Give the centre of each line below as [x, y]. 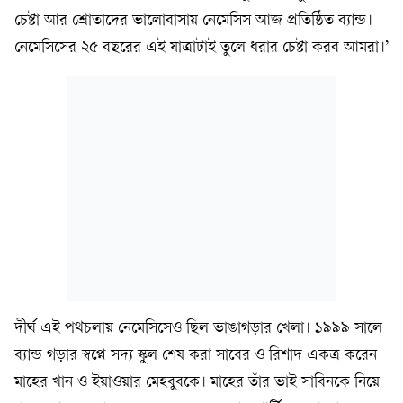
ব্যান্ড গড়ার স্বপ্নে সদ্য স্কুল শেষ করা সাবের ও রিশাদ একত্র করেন [196, 356]
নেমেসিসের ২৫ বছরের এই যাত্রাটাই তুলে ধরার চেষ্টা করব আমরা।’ [201, 48]
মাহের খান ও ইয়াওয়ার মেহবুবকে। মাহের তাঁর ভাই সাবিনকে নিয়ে [197, 383]
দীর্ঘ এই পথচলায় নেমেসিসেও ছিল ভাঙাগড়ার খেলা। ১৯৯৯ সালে [198, 329]
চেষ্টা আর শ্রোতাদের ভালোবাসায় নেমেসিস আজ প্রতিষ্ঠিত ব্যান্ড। [193, 21]
